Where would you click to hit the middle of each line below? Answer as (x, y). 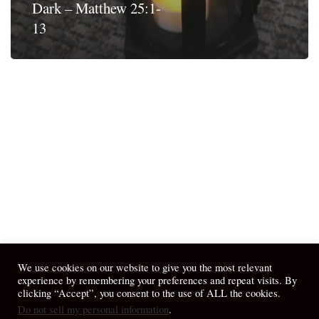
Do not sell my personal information (93, 309)
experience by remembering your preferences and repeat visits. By (157, 280)
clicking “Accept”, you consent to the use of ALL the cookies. (149, 293)
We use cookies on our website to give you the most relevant (145, 267)
